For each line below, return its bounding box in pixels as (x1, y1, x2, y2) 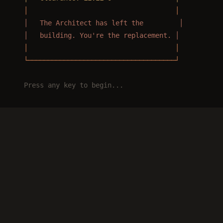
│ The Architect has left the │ (16, 19, 183, 27)
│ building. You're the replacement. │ (16, 31, 179, 39)
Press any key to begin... (16, 81, 123, 89)
